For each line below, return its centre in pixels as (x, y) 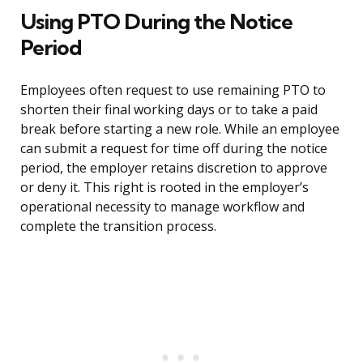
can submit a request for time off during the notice (174, 149)
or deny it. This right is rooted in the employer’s (164, 188)
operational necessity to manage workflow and (162, 207)
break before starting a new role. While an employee (180, 129)
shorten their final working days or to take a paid (169, 110)
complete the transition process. (118, 226)
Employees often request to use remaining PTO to (173, 90)
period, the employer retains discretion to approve (174, 168)
